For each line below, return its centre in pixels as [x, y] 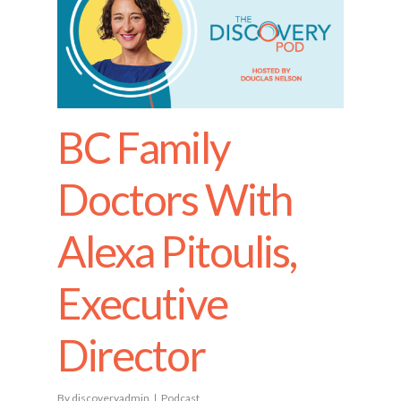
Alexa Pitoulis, [177, 251]
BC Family [144, 147]
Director [131, 355]
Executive [142, 303]
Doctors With [175, 199]
